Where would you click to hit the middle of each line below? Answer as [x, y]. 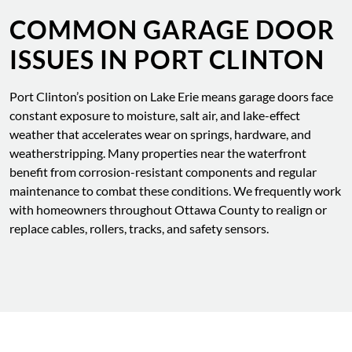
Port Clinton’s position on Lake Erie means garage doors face [171, 96]
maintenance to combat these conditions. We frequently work [175, 191]
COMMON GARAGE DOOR [172, 29]
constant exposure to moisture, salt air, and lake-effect [155, 115]
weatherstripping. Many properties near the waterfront [158, 153]
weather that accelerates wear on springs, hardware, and [160, 134]
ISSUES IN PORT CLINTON [167, 59]
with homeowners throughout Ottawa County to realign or [168, 209]
